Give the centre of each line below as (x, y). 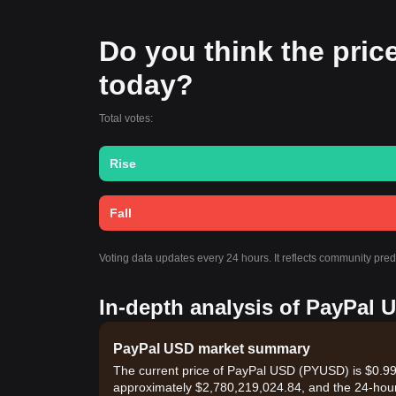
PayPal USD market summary (212, 349)
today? (146, 85)
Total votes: (126, 118)
